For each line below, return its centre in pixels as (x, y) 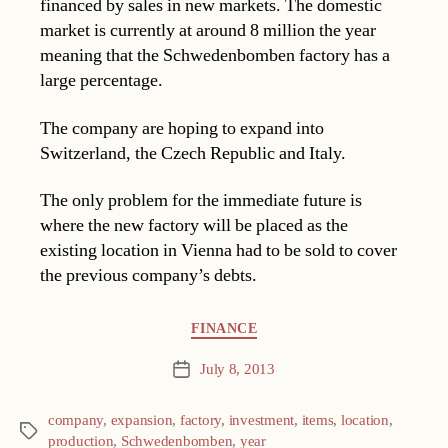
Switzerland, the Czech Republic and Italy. (193, 153)
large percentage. (101, 81)
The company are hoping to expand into (182, 128)
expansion (141, 420)
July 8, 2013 (237, 369)
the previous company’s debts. (148, 276)
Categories (57, 325)
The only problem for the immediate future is (201, 201)
